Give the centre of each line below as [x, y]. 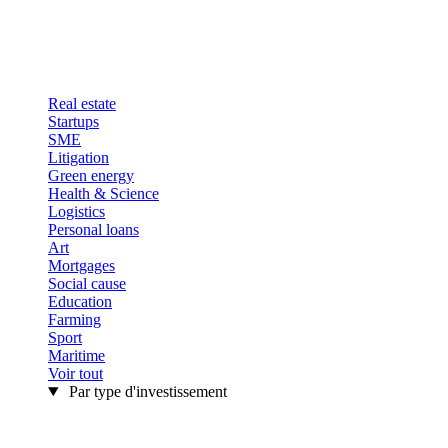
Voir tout [75, 373]
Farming [74, 319]
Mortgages [81, 265]
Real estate [82, 103]
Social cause [87, 283]
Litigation [78, 157]
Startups [73, 121]
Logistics [76, 211]
